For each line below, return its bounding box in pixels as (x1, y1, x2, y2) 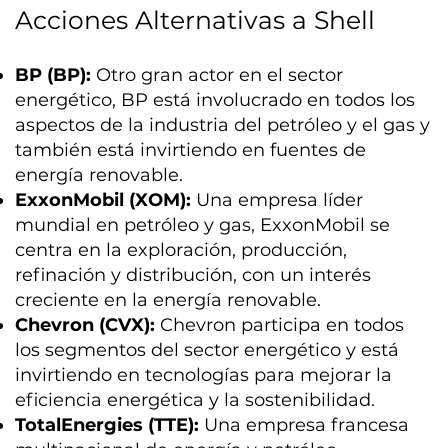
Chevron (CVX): (15, 313, 156, 336)
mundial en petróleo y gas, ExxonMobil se (15, 213, 391, 236)
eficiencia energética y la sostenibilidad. (15, 388, 376, 411)
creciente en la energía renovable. (15, 288, 322, 311)
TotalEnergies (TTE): (15, 413, 200, 436)
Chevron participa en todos (155, 313, 405, 336)
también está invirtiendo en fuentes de (15, 138, 367, 161)
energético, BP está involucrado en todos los (15, 88, 416, 111)
